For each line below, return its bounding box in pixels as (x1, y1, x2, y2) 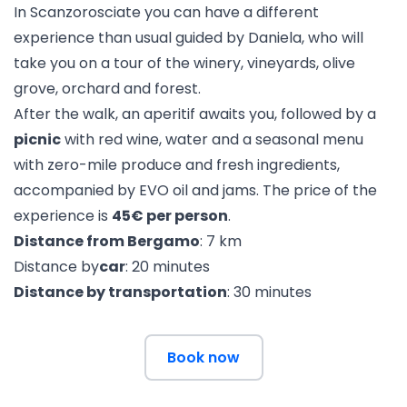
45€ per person (112, 205, 228, 226)
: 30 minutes (227, 282, 312, 303)
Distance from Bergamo (14, 231, 200, 252)
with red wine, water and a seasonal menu (61, 129, 363, 150)
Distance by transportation (14, 282, 227, 303)
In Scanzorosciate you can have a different (14, 2, 319, 23)
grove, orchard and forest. (14, 78, 201, 99)
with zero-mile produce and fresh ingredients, (14, 154, 340, 175)
